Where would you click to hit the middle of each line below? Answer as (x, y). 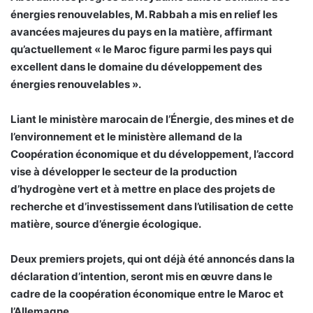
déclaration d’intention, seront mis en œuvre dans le (141, 277)
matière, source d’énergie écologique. (106, 224)
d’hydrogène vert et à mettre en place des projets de (143, 189)
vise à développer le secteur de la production (124, 172)
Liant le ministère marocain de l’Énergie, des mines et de (152, 119)
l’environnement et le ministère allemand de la (126, 137)
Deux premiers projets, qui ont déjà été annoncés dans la (153, 259)
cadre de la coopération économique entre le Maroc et (147, 294)
